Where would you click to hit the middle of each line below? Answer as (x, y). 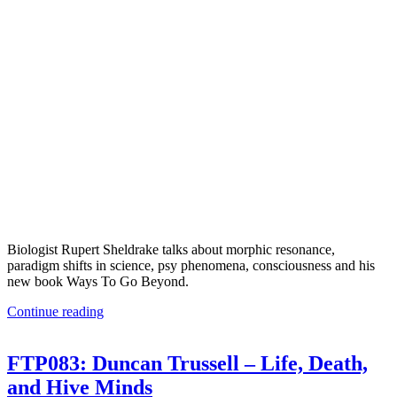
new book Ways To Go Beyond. (98, 281)
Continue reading (55, 311)
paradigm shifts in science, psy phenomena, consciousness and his (191, 265)
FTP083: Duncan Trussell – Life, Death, (187, 363)
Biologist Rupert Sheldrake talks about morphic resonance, (171, 249)
